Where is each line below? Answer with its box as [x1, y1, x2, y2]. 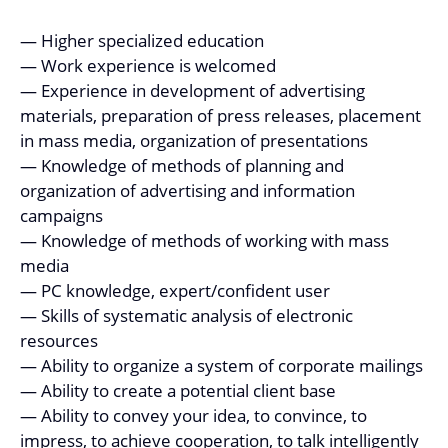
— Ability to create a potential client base [20, 379, 336, 402]
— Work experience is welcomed [20, 54, 276, 77]
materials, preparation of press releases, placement [20, 104, 421, 127]
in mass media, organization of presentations [20, 129, 368, 152]
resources [20, 329, 98, 352]
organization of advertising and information [20, 179, 355, 202]
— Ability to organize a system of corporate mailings [20, 354, 423, 377]
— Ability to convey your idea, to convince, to [20, 404, 367, 427]
